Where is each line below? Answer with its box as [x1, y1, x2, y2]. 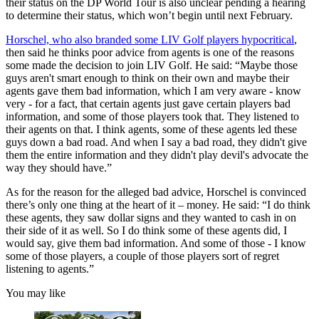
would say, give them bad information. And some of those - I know [6, 236, 306, 249]
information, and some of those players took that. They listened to [6, 110, 299, 122]
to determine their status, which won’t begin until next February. [6, 9, 293, 21]
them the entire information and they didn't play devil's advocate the [6, 148, 308, 161]
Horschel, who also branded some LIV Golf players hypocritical [6, 33, 294, 46]
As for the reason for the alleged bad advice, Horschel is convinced [6, 185, 306, 198]
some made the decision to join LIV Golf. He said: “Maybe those [6, 58, 298, 71]
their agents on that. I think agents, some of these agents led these [6, 122, 297, 135]
